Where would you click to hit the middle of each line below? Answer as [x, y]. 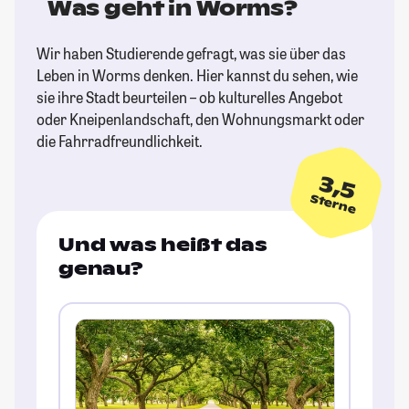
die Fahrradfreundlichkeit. [120, 142]
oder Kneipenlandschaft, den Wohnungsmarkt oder [200, 120]
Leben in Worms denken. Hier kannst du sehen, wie [197, 76]
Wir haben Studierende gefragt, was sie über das [191, 54]
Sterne [333, 204]
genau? [101, 269]
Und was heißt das [163, 245]
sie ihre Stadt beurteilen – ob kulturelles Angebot [189, 98]
